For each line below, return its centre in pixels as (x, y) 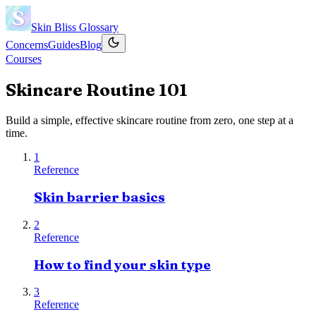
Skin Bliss (55, 27)
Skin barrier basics (99, 197)
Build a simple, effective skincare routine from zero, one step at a (150, 120)
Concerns (27, 45)
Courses (24, 59)
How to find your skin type (122, 265)
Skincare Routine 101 (97, 90)
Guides (64, 45)
